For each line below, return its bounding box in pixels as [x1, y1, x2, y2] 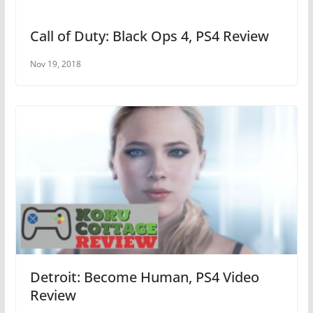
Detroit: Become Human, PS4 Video [29, 267, 259, 286]
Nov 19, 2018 [29, 57, 81, 70]
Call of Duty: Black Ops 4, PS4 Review [29, 26, 269, 45]
